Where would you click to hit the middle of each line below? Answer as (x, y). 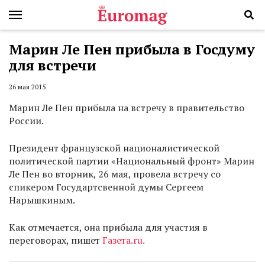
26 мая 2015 (27, 87)
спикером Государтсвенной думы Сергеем (106, 187)
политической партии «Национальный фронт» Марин (132, 161)
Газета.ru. (124, 240)
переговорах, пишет (56, 240)
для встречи (53, 65)
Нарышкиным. (43, 200)
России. (26, 121)
